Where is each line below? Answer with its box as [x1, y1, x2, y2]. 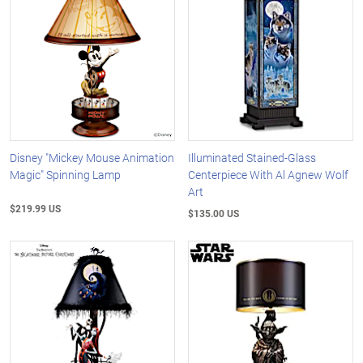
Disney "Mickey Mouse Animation [10, 149, 174, 165]
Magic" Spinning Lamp [10, 166, 121, 182]
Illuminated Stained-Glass [188, 149, 317, 165]
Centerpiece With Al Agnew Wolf [188, 166, 349, 182]
